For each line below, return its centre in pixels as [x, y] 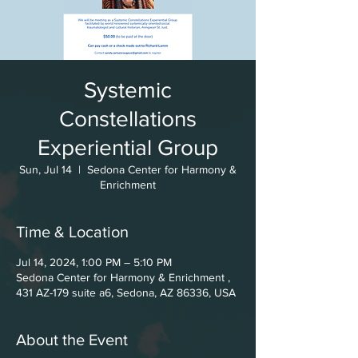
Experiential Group [128, 147]
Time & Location [72, 232]
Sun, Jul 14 [46, 169]
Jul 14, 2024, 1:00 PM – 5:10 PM [94, 262]
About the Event [72, 340]
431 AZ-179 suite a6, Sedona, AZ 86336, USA [126, 292]
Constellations [128, 119]
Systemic [128, 90]
